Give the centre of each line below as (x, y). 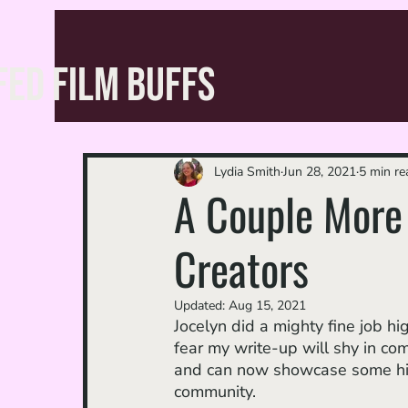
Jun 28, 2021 (320, 172)
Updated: (201, 305)
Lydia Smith (247, 172)
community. (215, 391)
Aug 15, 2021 (267, 305)
